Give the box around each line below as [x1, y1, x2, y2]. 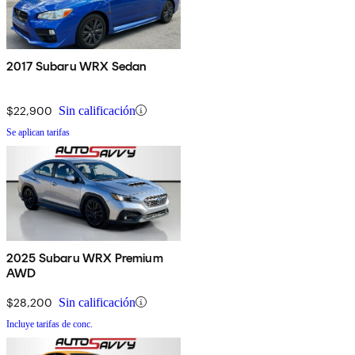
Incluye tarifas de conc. [6, 318, 93, 330]
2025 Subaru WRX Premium [6, 250, 163, 265]
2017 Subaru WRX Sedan [6, 58, 147, 74]
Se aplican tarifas [6, 126, 70, 138]
